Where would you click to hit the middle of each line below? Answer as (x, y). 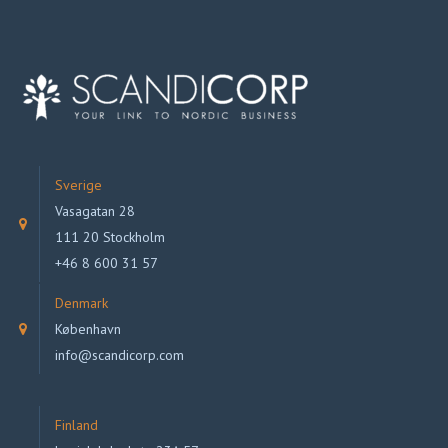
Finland (76, 424)
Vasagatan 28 (95, 210)
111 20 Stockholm (110, 236)
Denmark (81, 302)
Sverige (78, 184)
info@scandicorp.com (119, 354)
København (88, 328)
